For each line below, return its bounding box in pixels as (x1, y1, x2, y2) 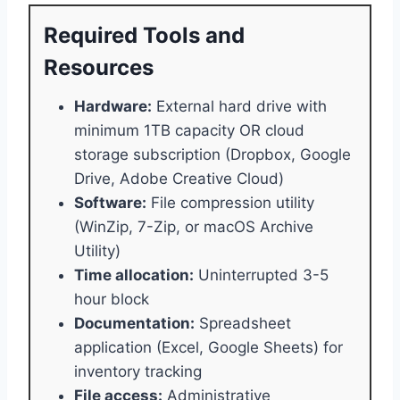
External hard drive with (152, 96, 327, 115)
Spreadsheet (195, 313, 291, 332)
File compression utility (146, 193, 314, 212)
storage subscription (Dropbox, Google (74, 145, 351, 163)
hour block (74, 289, 149, 308)
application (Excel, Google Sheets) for (74, 337, 343, 356)
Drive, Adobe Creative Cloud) (74, 169, 284, 187)
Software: (74, 193, 146, 212)
